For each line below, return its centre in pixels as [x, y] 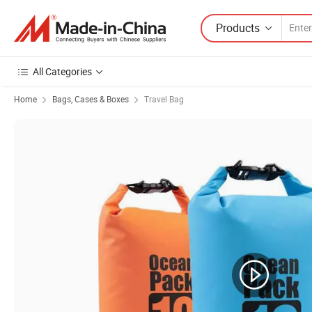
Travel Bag [164, 99]
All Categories [62, 71]
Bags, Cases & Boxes [91, 99]
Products [238, 28]
